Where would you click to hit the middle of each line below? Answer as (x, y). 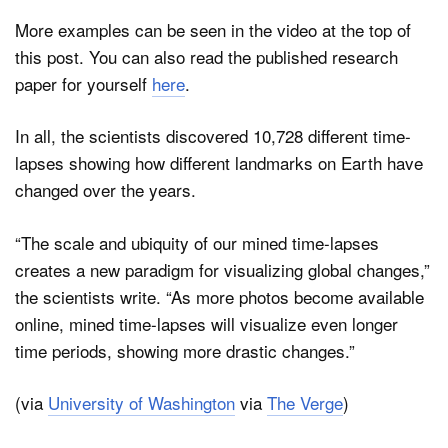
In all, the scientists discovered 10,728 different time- (213, 136)
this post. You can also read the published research (206, 56)
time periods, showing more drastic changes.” (185, 350)
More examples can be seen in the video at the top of (213, 29)
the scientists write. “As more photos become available (219, 296)
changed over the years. (105, 190)
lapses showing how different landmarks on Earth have (219, 163)
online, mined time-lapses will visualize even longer (206, 323)
